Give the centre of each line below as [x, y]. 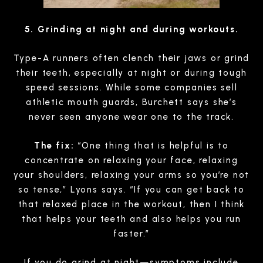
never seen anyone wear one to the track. [131, 117]
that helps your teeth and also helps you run [131, 219]
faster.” [131, 233]
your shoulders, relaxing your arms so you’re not [131, 175]
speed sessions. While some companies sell [131, 87]
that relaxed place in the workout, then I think [131, 204]
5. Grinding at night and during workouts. [131, 29]
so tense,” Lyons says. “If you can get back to [131, 189]
